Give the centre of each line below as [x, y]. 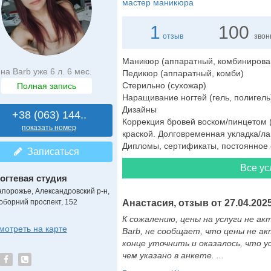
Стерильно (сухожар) [164, 85]
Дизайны [139, 109]
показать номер [49, 128]
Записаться [51, 152]
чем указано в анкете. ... [173, 255]
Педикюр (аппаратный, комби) [183, 73]
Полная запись [46, 86]
